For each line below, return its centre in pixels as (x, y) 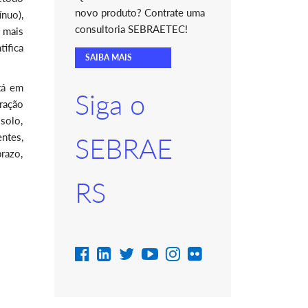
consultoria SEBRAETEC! (131, 29)
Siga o (110, 104)
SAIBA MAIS (108, 57)
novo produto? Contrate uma (140, 12)
